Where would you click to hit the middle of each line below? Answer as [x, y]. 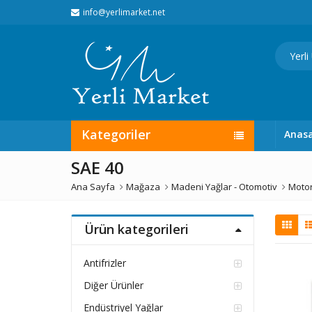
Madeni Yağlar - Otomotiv [224, 187]
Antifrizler [104, 263]
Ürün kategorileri [136, 229]
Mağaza [143, 187]
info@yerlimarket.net [124, 12]
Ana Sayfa [93, 187]
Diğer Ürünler [113, 286]
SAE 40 [97, 167]
